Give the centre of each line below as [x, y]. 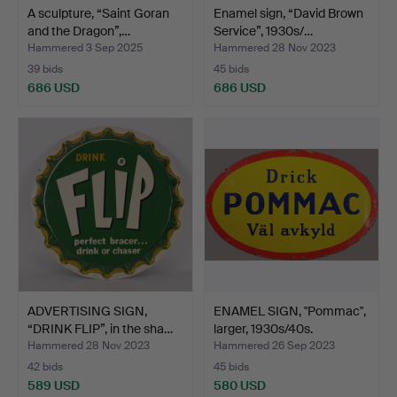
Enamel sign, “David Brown [288, 13]
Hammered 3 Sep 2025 [85, 47]
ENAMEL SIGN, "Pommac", [290, 311]
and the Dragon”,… [79, 31]
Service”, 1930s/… [263, 31]
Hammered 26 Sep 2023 [274, 345]
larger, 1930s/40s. [263, 328]
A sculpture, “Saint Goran [98, 13]
